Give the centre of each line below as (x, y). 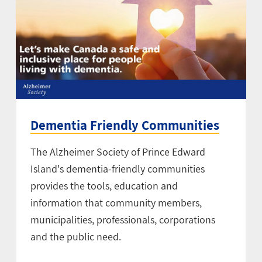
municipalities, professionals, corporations (123, 219)
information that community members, (116, 202)
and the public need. (75, 236)
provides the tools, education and (104, 185)
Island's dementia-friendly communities (117, 168)
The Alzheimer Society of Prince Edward (118, 151)
